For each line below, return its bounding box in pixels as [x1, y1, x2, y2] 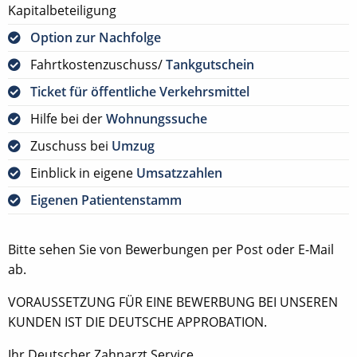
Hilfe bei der [30, 109, 106, 127]
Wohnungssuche [106, 109, 207, 127]
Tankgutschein [166, 55, 254, 73]
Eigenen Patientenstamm [30, 190, 182, 209]
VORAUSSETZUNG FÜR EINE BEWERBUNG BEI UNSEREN [8, 292, 338, 311]
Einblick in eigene [30, 163, 136, 182]
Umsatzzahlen [136, 163, 222, 182]
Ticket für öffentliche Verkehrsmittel [30, 82, 249, 100]
